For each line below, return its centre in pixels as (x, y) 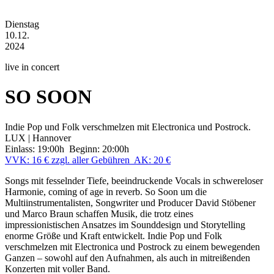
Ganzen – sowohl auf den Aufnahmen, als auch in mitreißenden (128, 257)
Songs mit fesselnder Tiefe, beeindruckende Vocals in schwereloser (134, 180)
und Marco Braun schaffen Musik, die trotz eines (99, 213)
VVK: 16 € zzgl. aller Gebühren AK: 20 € (88, 160)
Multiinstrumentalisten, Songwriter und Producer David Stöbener (130, 202)
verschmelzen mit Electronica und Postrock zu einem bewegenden (132, 246)
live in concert (32, 67)
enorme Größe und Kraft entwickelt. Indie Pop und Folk (113, 235)
